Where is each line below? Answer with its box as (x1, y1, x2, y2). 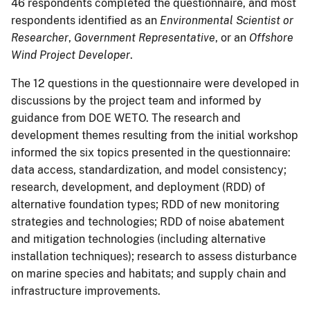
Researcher (11, 31, 69, 45)
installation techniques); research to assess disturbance (11, 250, 297, 264)
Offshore (249, 31, 293, 45)
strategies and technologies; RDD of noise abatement (11, 215, 284, 229)
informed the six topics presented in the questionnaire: (11, 146, 291, 160)
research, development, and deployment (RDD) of (11, 181, 265, 194)
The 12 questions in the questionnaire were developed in (11, 77, 299, 91)
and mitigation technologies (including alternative (11, 232, 266, 246)
